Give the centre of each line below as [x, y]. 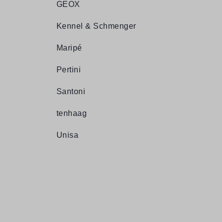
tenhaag [72, 113]
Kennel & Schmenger [96, 26]
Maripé [69, 48]
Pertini [69, 70]
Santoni [71, 92]
